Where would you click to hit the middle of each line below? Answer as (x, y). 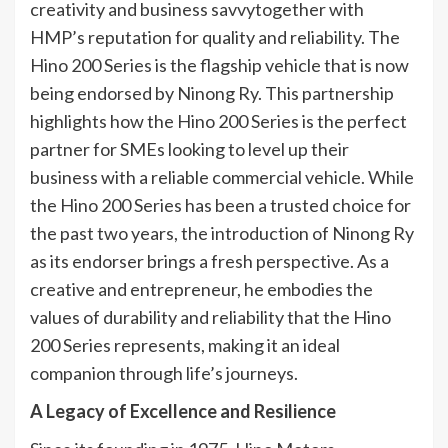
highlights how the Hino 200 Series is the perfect (218, 120)
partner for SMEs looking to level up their (189, 148)
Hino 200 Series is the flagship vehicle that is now (219, 64)
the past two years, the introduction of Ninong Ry (222, 232)
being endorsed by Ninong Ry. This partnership (212, 92)
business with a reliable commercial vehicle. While (222, 176)
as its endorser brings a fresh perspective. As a (209, 260)
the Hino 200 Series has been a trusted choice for (220, 204)
